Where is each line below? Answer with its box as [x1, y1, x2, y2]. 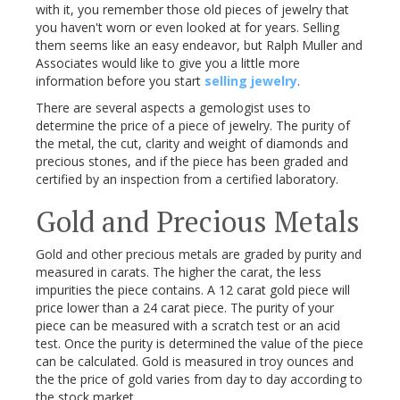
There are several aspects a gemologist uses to [36, 99, 311, 116]
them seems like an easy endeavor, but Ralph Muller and [36, 37, 362, 54]
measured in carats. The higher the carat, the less [36, 263, 321, 280]
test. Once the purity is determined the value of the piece [36, 335, 363, 352]
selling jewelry [204, 72, 297, 89]
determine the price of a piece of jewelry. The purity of [36, 117, 350, 134]
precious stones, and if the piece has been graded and [36, 153, 348, 170]
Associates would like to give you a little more [36, 54, 300, 71]
